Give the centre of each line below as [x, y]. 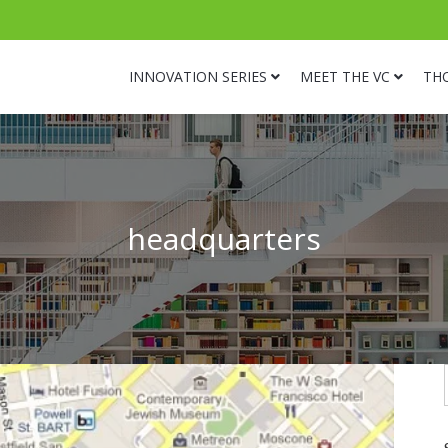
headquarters [224, 238]
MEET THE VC [345, 76]
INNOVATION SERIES [198, 76]
